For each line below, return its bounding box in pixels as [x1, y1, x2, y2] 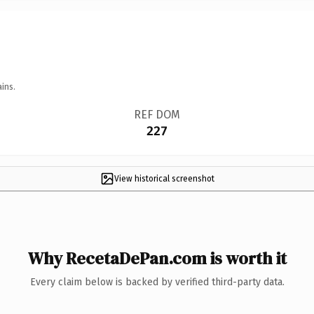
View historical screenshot [114, 173, 214, 184]
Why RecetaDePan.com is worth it [27, 246, 287, 270]
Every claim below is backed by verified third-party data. [29, 275, 285, 288]
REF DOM [133, 107, 180, 121]
